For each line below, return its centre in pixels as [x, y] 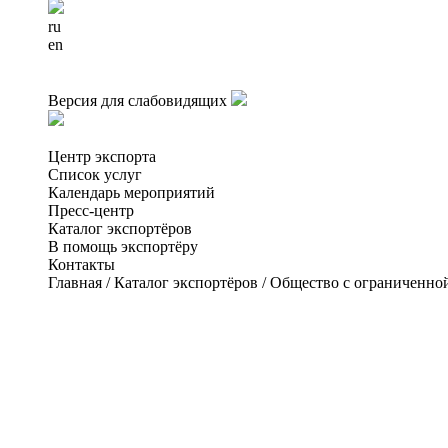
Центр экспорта [102, 156]
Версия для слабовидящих [137, 100]
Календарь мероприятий [131, 192]
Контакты [81, 264]
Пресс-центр [91, 210]
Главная [75, 282]
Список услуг [95, 174]
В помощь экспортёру [123, 246]
